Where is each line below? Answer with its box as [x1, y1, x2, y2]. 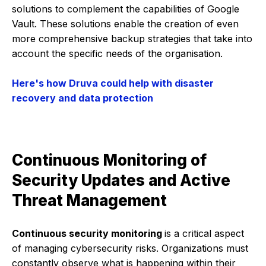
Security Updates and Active [12, 171, 230, 190]
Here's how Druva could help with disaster [12, 77, 214, 89]
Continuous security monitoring [12, 227, 164, 239]
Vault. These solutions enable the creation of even [12, 17, 239, 30]
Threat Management [12, 191, 167, 210]
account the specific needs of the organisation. [12, 47, 223, 59]
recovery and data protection [12, 92, 153, 104]
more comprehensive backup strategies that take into [12, 32, 252, 45]
